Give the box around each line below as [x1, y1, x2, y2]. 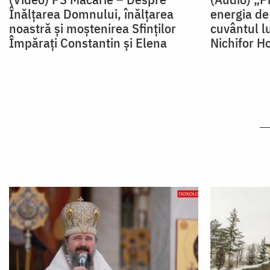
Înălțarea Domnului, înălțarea [9, 5, 174, 23]
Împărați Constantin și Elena [9, 34, 167, 52]
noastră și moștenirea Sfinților [9, 19, 176, 37]
